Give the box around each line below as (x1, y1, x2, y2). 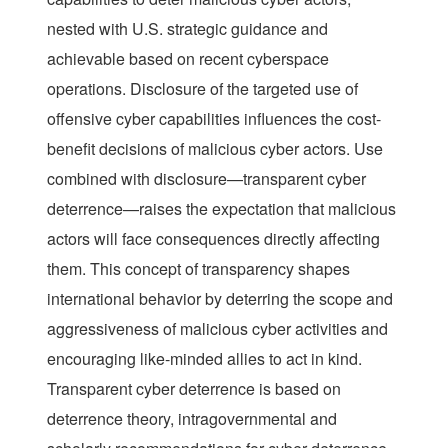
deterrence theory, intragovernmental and (47, 406, 337, 430)
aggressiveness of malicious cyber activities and (47, 316, 388, 340)
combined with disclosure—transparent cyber (47, 166, 366, 190)
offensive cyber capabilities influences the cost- (47, 106, 381, 130)
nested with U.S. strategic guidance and (47, 16, 328, 40)
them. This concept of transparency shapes (47, 256, 350, 280)
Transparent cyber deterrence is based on (47, 376, 341, 400)
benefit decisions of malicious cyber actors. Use (47, 136, 383, 160)
